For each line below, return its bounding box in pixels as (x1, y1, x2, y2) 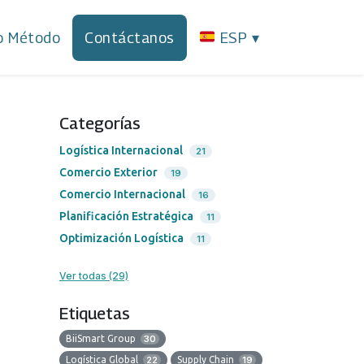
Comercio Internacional (59, 188, 185, 201)
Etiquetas (59, 304, 130, 324)
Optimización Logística (59, 232, 184, 245)
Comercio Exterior (59, 166, 158, 180)
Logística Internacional (59, 144, 183, 158)
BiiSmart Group (66, 333, 138, 344)
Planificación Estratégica (59, 210, 193, 223)
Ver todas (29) (59, 270, 128, 283)
